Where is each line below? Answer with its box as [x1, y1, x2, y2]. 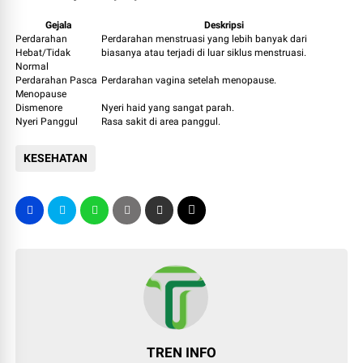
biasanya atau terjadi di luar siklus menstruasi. [101, 46, 307, 58]
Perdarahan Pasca [15, 74, 98, 86]
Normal [15, 60, 49, 72]
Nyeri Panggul [15, 115, 79, 127]
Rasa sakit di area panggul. [101, 115, 221, 127]
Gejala [45, 19, 72, 31]
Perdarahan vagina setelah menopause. [101, 74, 277, 86]
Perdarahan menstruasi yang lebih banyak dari [101, 32, 308, 45]
